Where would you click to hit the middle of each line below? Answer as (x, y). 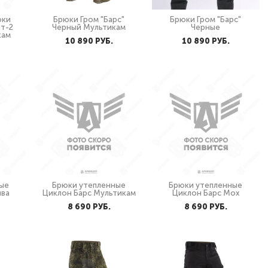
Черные (206, 27)
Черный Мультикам (89, 27)
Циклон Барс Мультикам (89, 193)
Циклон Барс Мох (205, 193)
